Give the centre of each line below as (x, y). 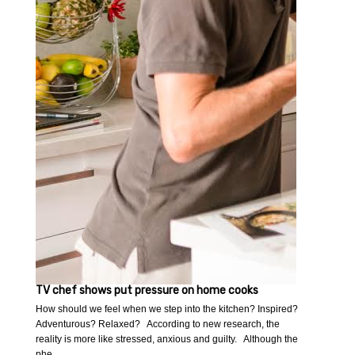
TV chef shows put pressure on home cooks (147, 291)
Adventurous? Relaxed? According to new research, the (158, 324)
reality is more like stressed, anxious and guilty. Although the (167, 340)
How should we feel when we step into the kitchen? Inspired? (167, 309)
